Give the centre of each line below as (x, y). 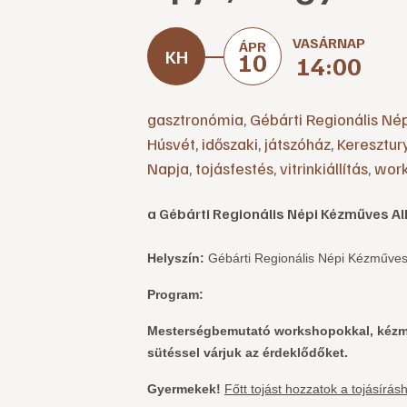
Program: (175, 295)
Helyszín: (176, 258)
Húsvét (171, 144)
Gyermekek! (186, 389)
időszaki (230, 144)
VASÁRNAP (329, 43)
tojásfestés (234, 169)
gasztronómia (195, 119)
